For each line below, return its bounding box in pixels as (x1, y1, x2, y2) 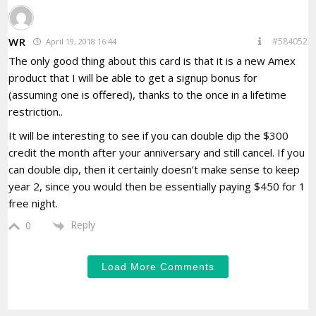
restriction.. (8, 104, 63, 119)
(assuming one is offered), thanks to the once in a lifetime (8, 87, 287, 102)
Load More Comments (102, 260, 214, 272)
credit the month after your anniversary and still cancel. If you (8, 145, 305, 160)
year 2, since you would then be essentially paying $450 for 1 (8, 179, 306, 194)
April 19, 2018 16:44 (43, 36, 116, 47)
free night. (8, 196, 59, 211)
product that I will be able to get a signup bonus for (8, 71, 258, 85)
